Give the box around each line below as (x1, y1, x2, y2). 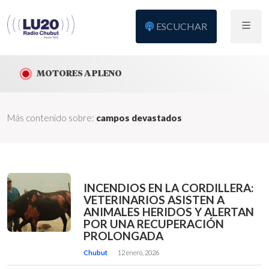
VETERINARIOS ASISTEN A (83, 193, 225, 207)
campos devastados (96, 112, 182, 123)
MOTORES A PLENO (37, 68, 122, 78)
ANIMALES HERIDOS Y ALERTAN (83, 205, 255, 219)
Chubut (83, 249, 108, 256)
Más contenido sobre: (7, 112, 96, 123)
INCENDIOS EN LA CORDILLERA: (83, 181, 255, 195)
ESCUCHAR (156, 20, 208, 32)
